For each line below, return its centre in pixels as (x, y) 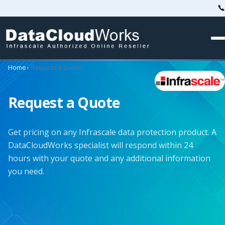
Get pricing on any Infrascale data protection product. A (112, 132)
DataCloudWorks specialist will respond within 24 (100, 145)
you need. (26, 172)
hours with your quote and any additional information (109, 158)
